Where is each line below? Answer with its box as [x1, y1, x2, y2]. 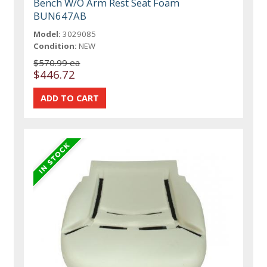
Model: [33, 29, 61, 40]
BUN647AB [33, 9, 87, 23]
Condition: [33, 41, 77, 52]
